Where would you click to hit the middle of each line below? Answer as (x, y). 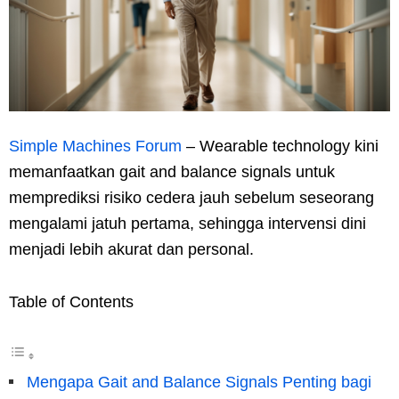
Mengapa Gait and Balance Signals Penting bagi (199, 382)
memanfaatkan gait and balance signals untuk (172, 171)
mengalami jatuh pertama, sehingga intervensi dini (187, 223)
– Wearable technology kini (280, 146)
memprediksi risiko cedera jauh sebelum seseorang (191, 197)
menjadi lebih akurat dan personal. (131, 249)
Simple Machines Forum (95, 146)
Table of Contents (71, 301)
